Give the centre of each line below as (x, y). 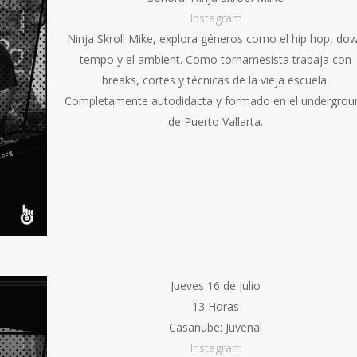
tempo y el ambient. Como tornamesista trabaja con (216, 60)
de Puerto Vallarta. (216, 122)
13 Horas (216, 307)
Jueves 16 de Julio (216, 286)
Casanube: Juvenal (216, 328)
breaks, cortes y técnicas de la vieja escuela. (216, 80)
